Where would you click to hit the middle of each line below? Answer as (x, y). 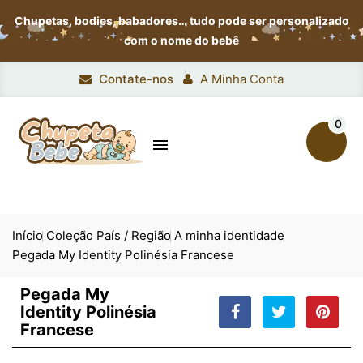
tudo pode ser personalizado (269, 21)
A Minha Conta (242, 79)
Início (28, 235)
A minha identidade (229, 235)
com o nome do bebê (181, 40)
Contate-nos (136, 79)
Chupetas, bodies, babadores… (102, 21)
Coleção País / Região (109, 235)
